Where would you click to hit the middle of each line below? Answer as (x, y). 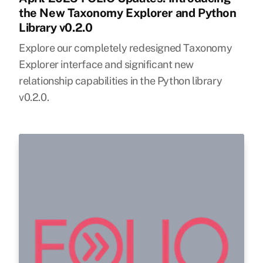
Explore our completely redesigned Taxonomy (126, 48)
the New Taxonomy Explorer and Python (128, 13)
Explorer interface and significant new (106, 64)
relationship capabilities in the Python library (121, 81)
